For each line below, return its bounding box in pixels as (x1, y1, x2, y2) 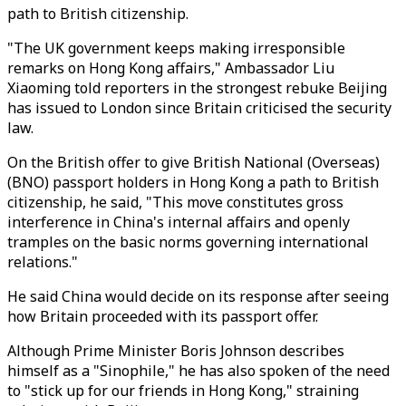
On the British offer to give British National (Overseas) (7, 152, 380, 172)
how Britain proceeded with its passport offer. (7, 306, 318, 326)
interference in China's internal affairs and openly (7, 212, 350, 232)
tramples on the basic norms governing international (7, 232, 369, 252)
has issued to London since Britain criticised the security (7, 98, 391, 118)
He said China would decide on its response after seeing (7, 286, 389, 306)
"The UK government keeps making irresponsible (7, 38, 345, 58)
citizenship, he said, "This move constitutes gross (7, 192, 343, 212)
